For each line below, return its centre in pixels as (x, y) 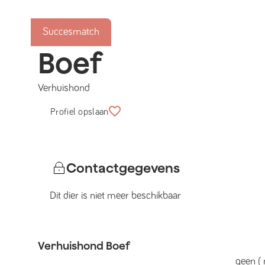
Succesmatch (71, 32)
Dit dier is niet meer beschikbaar (115, 196)
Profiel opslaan (80, 112)
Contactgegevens (123, 168)
